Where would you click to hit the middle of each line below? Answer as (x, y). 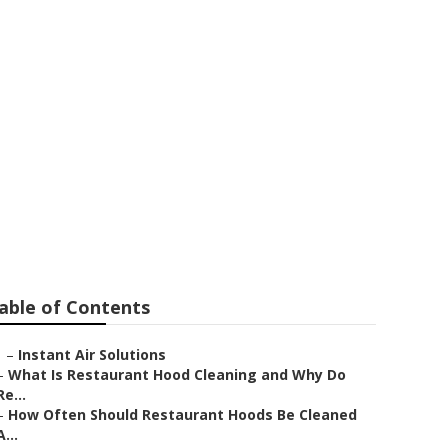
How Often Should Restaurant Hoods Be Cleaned (182, 414)
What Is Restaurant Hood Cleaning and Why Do (177, 374)
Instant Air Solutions (92, 354)
